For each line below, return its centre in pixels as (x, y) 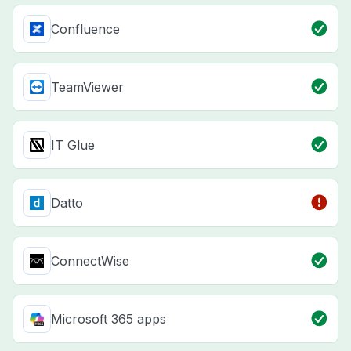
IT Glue (73, 145)
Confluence (85, 29)
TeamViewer (87, 87)
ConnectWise (90, 261)
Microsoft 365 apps (109, 319)
